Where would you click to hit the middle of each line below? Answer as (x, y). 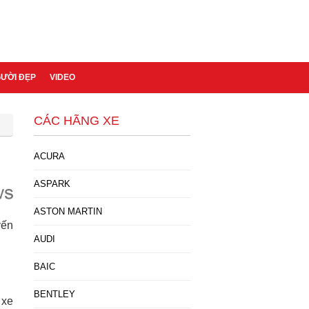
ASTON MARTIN (68, 211)
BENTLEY (54, 294)
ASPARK (52, 184)
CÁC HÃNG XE (76, 121)
